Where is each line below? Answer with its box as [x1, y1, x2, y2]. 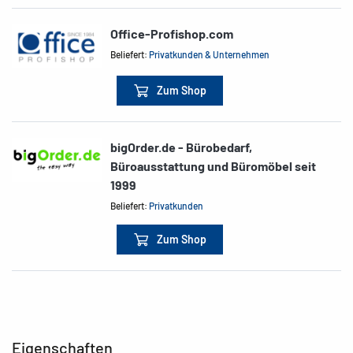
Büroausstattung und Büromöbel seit [110, 158, 317, 174]
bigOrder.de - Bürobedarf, [110, 139, 253, 155]
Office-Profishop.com [110, 25, 234, 41]
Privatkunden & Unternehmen [149, 48, 270, 60]
